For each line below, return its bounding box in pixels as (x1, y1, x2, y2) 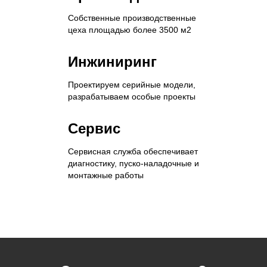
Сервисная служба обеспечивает (68, 147, 198, 157)
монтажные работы (68, 170, 144, 181)
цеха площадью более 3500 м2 (68, 25, 191, 35)
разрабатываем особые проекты (68, 92, 195, 102)
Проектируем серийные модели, (68, 80, 195, 90)
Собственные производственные (68, 13, 196, 23)
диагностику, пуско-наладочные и (68, 159, 199, 169)
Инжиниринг (68, 54, 157, 70)
